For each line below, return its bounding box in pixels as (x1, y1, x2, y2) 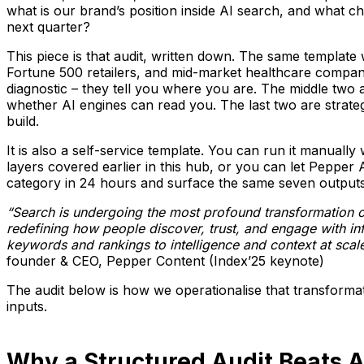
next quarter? (6, 19, 90, 36)
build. (6, 113, 39, 130)
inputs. (6, 298, 47, 315)
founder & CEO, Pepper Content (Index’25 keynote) (6, 253, 324, 270)
